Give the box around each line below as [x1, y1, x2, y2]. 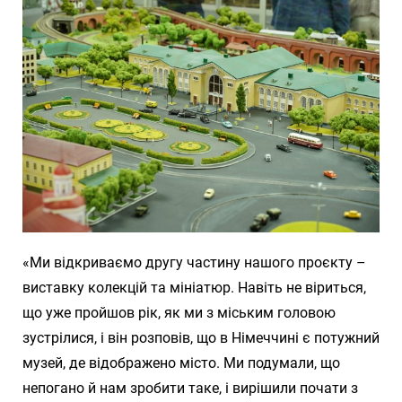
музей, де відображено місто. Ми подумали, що [22, 354, 340, 372]
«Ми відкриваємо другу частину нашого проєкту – [22, 254, 366, 272]
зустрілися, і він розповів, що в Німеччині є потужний [22, 329, 380, 347]
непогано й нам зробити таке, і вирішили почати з [22, 380, 358, 398]
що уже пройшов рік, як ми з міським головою [22, 304, 336, 322]
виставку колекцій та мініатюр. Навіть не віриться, [22, 279, 366, 297]
